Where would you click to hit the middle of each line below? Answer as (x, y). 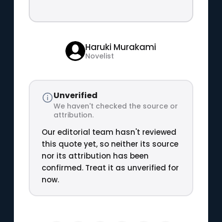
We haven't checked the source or (115, 106)
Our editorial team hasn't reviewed (109, 132)
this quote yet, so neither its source (110, 144)
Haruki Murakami (121, 47)
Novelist (100, 56)
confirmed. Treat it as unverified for (110, 167)
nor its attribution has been (95, 156)
